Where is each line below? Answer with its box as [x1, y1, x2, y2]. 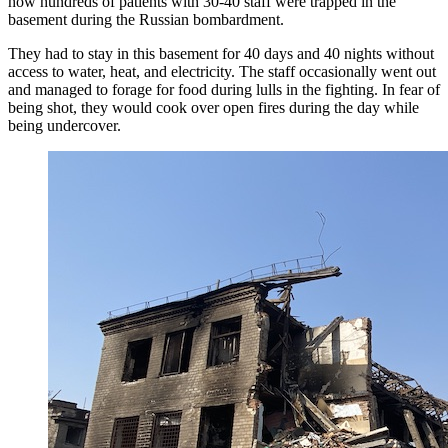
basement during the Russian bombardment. [8, 10, 284, 28]
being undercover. [8, 116, 121, 134]
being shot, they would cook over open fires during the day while [8, 98, 419, 116]
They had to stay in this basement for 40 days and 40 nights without [8, 44, 434, 62]
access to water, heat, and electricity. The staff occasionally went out [8, 62, 436, 80]
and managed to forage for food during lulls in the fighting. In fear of [8, 80, 440, 98]
